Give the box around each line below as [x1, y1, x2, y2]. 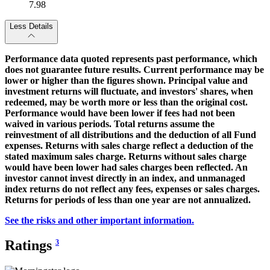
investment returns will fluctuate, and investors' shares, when [5, 86, 253, 96]
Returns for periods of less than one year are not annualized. [5, 194, 253, 205]
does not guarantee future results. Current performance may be [5, 64, 264, 75]
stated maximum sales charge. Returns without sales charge [5, 151, 246, 162]
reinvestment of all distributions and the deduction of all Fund [5, 129, 256, 140]
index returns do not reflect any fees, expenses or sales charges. [5, 183, 260, 194]
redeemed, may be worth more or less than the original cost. [5, 96, 248, 107]
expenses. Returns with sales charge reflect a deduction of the [5, 140, 253, 151]
